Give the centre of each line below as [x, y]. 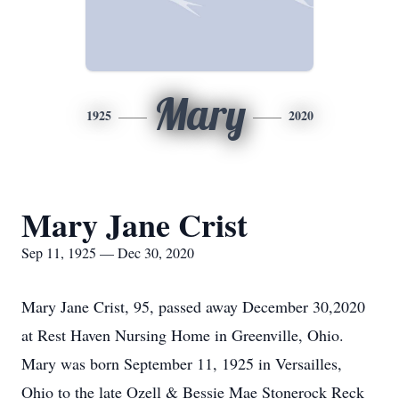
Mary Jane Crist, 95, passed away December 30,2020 [193, 306]
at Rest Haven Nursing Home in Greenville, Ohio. [183, 335]
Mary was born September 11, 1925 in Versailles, [182, 363]
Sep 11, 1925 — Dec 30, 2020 [108, 252]
